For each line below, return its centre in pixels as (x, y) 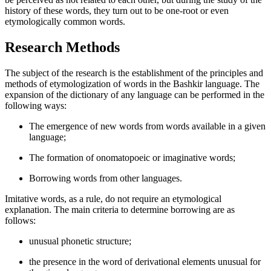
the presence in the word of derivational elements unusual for (145, 262)
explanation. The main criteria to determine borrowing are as (120, 210)
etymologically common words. (65, 22)
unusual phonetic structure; (80, 241)
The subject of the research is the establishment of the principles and (134, 73)
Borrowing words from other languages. (106, 178)
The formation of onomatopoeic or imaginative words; (132, 158)
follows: (20, 221)
